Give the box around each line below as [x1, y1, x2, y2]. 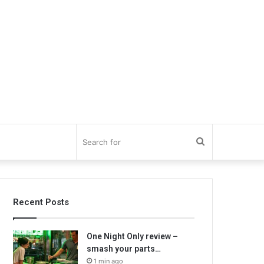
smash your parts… [87, 244, 161, 253]
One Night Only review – [87, 232, 179, 241]
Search [204, 136, 234, 147]
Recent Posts [13, 197, 70, 207]
